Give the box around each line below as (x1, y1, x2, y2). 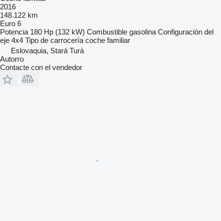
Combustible (87, 28, 127, 37)
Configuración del (158, 28, 214, 37)
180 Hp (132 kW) (30, 28, 85, 37)
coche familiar (85, 36, 130, 45)
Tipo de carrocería (25, 36, 83, 45)
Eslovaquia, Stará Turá (11, 46, 84, 55)
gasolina (129, 28, 156, 37)
